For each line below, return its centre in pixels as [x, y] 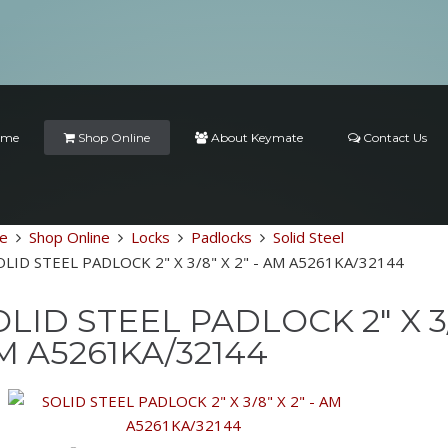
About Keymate [256, 137]
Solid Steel [308, 237]
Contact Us [394, 137]
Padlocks [221, 237]
